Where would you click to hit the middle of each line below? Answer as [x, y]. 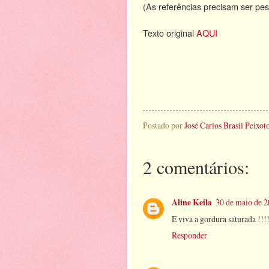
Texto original [170, 32]
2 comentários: [196, 167]
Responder [189, 235]
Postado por [164, 125]
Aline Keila [192, 203]
